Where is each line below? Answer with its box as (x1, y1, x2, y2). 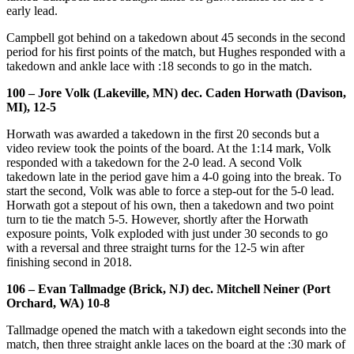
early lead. (6, 3, 58, 17)
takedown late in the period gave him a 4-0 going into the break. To (6, 169, 341, 183)
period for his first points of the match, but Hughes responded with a (6, 44, 345, 58)
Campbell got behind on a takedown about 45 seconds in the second (6, 30, 345, 44)
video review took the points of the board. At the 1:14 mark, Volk (6, 141, 331, 155)
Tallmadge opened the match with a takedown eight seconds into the (6, 322, 346, 337)
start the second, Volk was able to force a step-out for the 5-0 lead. (6, 183, 334, 198)
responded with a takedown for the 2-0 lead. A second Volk (6, 155, 302, 169)
